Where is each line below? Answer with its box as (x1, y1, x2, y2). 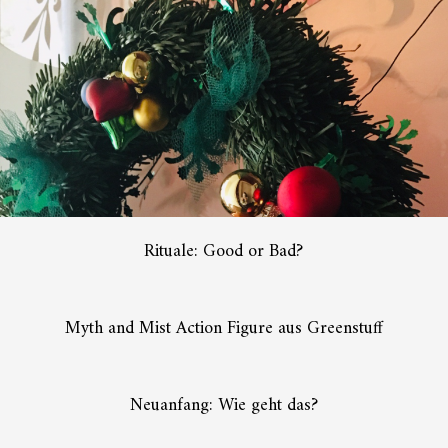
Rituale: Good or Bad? (144, 236, 304, 268)
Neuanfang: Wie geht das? (129, 390, 318, 422)
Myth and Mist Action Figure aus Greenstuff (64, 313, 383, 345)
